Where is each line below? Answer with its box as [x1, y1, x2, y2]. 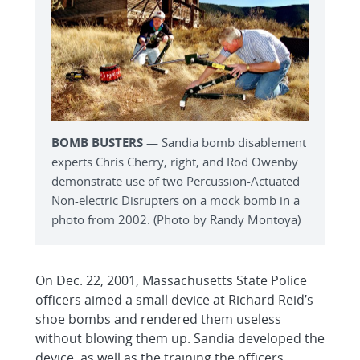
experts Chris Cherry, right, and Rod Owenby [51, 153, 298, 170]
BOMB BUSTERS [51, 134, 143, 150]
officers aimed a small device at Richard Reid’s [35, 291, 313, 309]
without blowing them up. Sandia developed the [35, 329, 325, 347]
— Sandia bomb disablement [143, 134, 306, 150]
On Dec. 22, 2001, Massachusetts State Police [35, 272, 307, 289]
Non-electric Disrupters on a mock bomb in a [51, 192, 300, 208]
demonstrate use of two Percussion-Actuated [51, 173, 300, 189]
